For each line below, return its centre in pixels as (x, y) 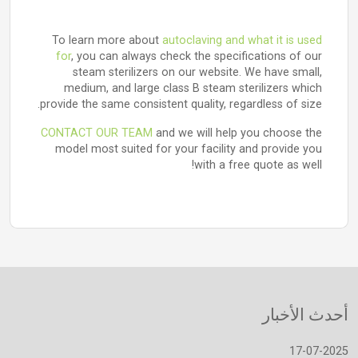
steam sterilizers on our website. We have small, (197, 72)
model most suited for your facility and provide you (189, 149)
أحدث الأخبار (305, 315)
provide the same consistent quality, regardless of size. (181, 104)
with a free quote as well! (258, 165)
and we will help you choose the (237, 133)
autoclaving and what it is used (242, 40)
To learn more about (107, 40)
